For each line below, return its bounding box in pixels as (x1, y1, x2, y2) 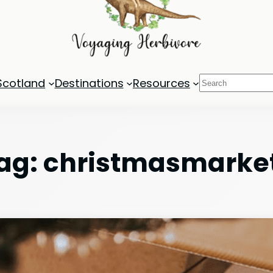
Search (199, 74, 238, 90)
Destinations (54, 75, 124, 91)
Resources (132, 75, 190, 91)
